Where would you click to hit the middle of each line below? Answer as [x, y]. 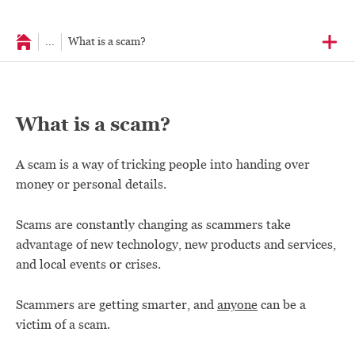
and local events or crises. [88, 264]
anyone [237, 305]
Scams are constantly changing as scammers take [153, 225]
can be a [282, 305]
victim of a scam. [63, 324]
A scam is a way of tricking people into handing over [163, 164]
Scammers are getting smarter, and [116, 305]
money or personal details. [91, 184]
